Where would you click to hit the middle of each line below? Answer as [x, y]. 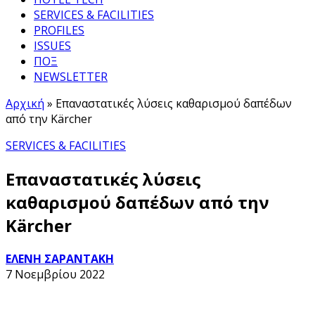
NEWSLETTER [71, 77]
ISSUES [52, 46]
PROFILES [59, 30]
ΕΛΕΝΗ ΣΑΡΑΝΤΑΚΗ [60, 258]
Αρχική [25, 103]
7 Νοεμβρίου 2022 [55, 274]
